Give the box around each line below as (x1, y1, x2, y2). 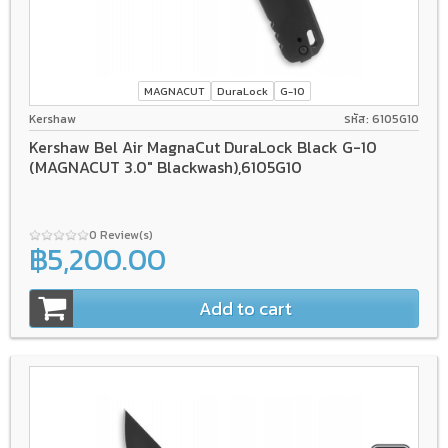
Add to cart (199, 295, 292, 323)
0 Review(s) (89, 226, 156, 245)
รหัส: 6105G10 (344, 109, 419, 128)
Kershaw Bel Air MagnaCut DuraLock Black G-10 (29, 135, 377, 160)
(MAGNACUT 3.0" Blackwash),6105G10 (29, 155, 302, 180)
